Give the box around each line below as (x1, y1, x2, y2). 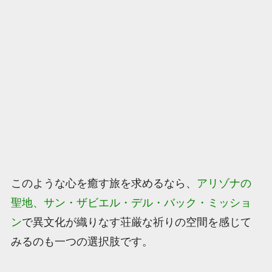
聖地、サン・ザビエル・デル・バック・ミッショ (10, 197, 251, 209)
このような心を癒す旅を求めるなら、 (10, 177, 197, 190)
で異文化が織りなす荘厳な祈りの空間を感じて (21, 216, 251, 229)
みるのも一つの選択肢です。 (10, 236, 153, 248)
